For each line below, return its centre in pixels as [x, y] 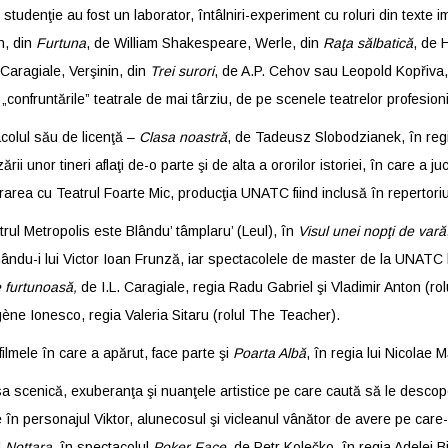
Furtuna [60, 43]
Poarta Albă [269, 353]
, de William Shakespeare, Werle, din [204, 43]
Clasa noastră [182, 137]
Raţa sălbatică [367, 43]
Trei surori [181, 71]
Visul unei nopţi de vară [371, 231]
